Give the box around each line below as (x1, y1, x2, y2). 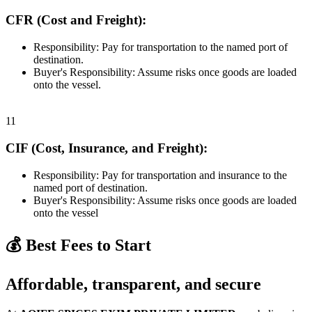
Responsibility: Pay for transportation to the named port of (33, 41, 288, 54)
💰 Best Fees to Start (6, 236, 151, 255)
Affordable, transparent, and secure (6, 275, 261, 294)
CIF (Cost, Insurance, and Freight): (6, 140, 208, 155)
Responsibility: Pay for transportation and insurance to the (33, 169, 287, 181)
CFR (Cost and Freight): (6, 13, 146, 28)
